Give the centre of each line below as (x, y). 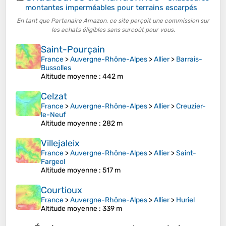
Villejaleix (60, 144)
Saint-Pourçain (73, 50)
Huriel (185, 200)
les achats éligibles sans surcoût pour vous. (113, 30)
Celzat (54, 97)
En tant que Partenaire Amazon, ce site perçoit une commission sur (113, 21)
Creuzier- (191, 106)
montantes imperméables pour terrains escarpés (111, 7)
